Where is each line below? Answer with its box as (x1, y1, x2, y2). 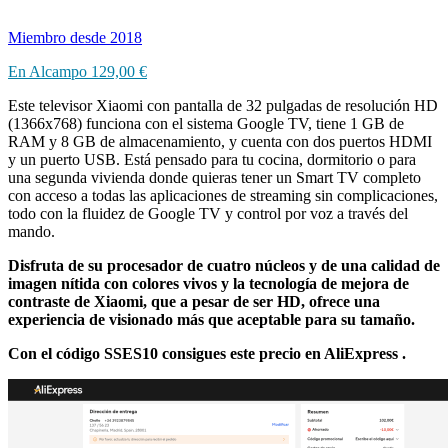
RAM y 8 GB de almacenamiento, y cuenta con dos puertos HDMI (8, 132, 432, 150)
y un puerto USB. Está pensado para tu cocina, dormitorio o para (8, 150, 416, 168)
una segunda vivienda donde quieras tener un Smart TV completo (8, 168, 421, 186)
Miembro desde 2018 (8, 28, 142, 46)
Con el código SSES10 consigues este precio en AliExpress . (8, 344, 406, 362)
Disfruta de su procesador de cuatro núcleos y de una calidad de (8, 256, 440, 274)
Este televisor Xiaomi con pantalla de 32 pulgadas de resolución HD (8, 96, 438, 114)
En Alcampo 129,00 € (8, 62, 147, 80)
